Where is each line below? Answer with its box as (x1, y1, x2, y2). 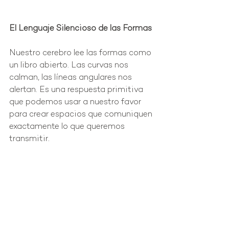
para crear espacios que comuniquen (9, 110, 154, 120)
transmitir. (9, 135, 50, 144)
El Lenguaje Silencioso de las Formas (9, 25, 152, 34)
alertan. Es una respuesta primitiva (9, 86, 145, 95)
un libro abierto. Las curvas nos (9, 61, 130, 71)
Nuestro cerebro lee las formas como (9, 49, 153, 58)
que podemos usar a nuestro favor (9, 98, 143, 107)
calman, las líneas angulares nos (9, 74, 134, 83)
